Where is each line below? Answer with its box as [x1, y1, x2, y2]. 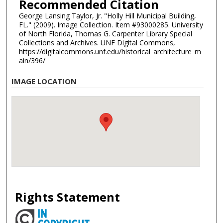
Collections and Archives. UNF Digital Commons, [18, 37, 175, 47]
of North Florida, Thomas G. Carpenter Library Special [18, 28, 192, 38]
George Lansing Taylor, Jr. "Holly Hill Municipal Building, [18, 10, 196, 20]
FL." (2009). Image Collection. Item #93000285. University [18, 19, 203, 29]
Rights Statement [15, 189, 120, 206]
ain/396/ [18, 55, 45, 65]
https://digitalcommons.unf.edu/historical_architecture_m [18, 46, 201, 56]
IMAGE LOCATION [11, 76, 77, 87]
